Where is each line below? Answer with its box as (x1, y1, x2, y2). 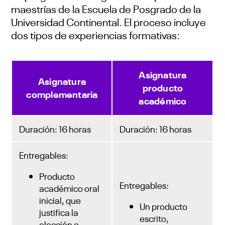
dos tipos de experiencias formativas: (11, 27, 180, 41)
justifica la (39, 205, 79, 218)
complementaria (26, 86, 98, 100)
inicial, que (39, 193, 81, 206)
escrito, (140, 211, 169, 224)
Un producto (140, 199, 188, 212)
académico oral (39, 181, 100, 194)
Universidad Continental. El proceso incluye (11, 14, 206, 28)
